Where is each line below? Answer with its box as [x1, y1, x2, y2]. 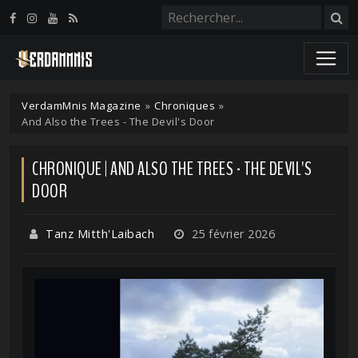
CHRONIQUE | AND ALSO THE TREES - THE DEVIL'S [32, 156, 312, 181]
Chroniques [154, 98, 215, 113]
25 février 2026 [188, 226, 275, 241]
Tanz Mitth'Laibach [46, 226, 154, 241]
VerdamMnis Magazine [22, 98, 141, 113]
